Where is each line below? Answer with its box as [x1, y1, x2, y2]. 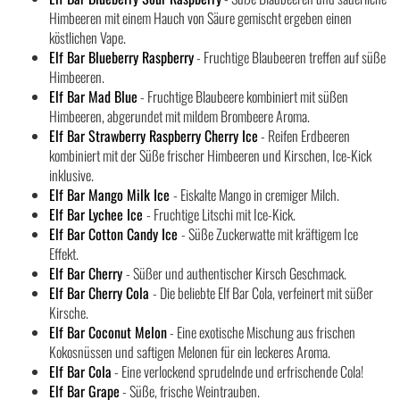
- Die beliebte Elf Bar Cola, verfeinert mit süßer [153, 282, 373, 304]
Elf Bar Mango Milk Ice [49, 184, 173, 205]
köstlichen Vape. [49, 27, 126, 48]
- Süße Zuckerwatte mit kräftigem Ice [181, 223, 358, 245]
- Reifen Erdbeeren [258, 125, 350, 146]
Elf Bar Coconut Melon [49, 321, 167, 343]
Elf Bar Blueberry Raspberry [49, 46, 194, 68]
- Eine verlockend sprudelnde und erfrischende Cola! [112, 361, 363, 382]
